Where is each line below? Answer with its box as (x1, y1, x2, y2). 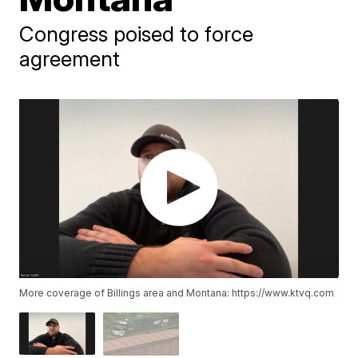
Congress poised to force (19, 22, 254, 46)
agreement (19, 46, 121, 71)
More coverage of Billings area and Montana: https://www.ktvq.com (19, 287, 335, 300)
